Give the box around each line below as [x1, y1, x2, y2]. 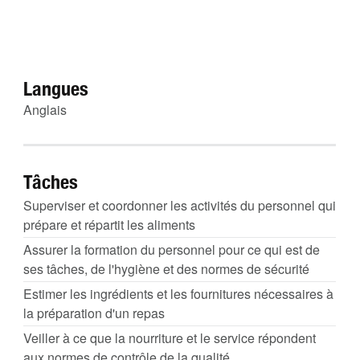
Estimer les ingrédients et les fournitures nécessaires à [23, 284, 333, 303]
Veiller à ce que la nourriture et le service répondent [23, 329, 316, 347]
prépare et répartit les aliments [23, 215, 195, 234]
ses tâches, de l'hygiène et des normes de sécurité [23, 260, 309, 278]
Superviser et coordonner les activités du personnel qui [23, 196, 336, 215]
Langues [23, 77, 88, 100]
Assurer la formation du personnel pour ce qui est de [23, 240, 320, 259]
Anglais [23, 100, 67, 119]
